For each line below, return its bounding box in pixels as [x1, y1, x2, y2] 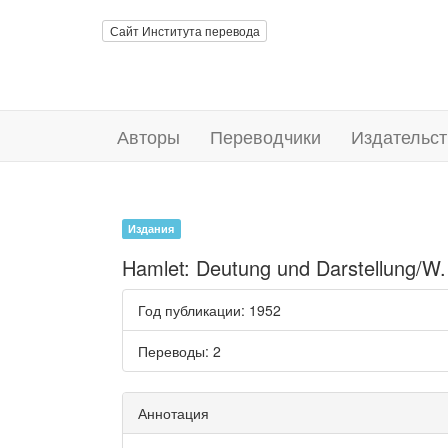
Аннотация [138, 403, 209, 423]
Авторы [117, 123, 180, 149]
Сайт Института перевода [109, 22, 260, 39]
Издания [128, 221, 175, 236]
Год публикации [138, 300, 241, 320]
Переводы [138, 341, 205, 361]
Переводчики [210, 123, 321, 149]
